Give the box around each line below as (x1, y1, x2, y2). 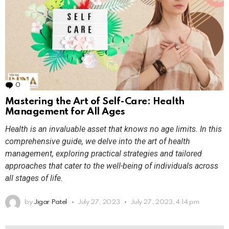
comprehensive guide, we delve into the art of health (5, 136, 190, 146)
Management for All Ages (5, 106, 125, 117)
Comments (22, 81, 55, 88)
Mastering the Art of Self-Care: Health (5, 96, 185, 106)
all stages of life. (5, 173, 63, 183)
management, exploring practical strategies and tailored (5, 148, 202, 158)
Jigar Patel (33, 198, 67, 205)
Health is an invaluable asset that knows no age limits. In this (5, 124, 222, 134)
